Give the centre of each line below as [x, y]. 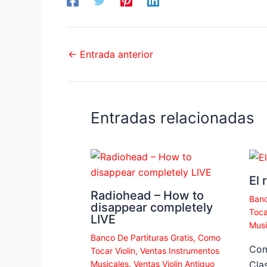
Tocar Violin [113, 250]
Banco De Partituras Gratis [142, 237]
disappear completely [152, 207]
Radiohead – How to [147, 195]
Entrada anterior [115, 54]
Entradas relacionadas [173, 117]
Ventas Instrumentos [180, 250]
